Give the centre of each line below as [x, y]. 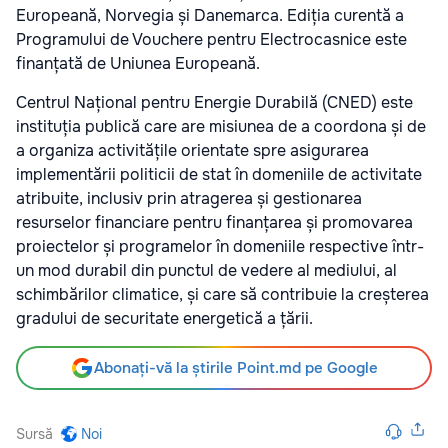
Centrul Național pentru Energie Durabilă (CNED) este [214, 102]
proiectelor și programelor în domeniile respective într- [220, 246]
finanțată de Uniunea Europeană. [140, 63]
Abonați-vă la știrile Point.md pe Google [236, 367]
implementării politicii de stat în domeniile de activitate [219, 174]
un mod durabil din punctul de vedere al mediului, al [206, 270]
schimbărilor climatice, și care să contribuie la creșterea [222, 294]
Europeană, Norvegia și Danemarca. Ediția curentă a [210, 15]
